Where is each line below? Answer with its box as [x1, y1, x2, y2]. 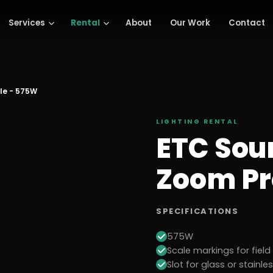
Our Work [169, 17, 210, 29]
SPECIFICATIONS [156, 205, 238, 217]
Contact [228, 17, 265, 29]
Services [8, 17, 45, 29]
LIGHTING [156, 117, 200, 126]
